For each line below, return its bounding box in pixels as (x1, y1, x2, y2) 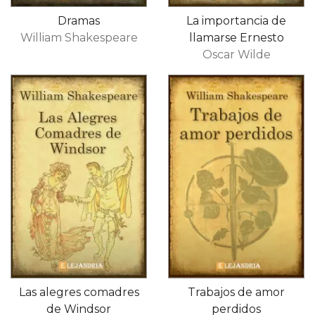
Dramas (58, 13, 100, 27)
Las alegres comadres (18, 285, 139, 299)
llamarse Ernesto (188, 30, 284, 44)
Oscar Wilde (202, 47, 271, 61)
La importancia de (186, 13, 286, 27)
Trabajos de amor (188, 285, 285, 299)
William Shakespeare (20, 30, 138, 44)
